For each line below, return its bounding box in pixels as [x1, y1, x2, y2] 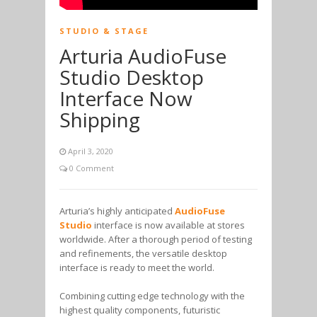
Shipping [59, 105, 140, 133]
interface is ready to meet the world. [59, 260, 214, 274]
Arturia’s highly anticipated [59, 204, 175, 217]
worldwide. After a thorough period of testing [59, 232, 252, 246]
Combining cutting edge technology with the [59, 289, 245, 302]
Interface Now [59, 84, 192, 112]
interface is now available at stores [92, 218, 245, 231]
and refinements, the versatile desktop [59, 246, 227, 260]
